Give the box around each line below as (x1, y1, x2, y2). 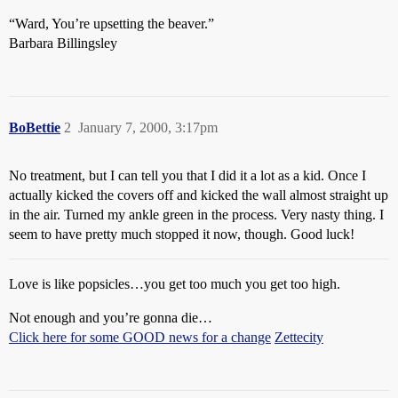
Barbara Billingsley (9, 36, 117, 51)
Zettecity (275, 330, 323, 345)
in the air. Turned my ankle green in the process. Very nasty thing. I (9, 207, 384, 222)
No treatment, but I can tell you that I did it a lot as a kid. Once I (9, 168, 366, 183)
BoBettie (9, 120, 60, 135)
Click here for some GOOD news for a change (9, 330, 271, 345)
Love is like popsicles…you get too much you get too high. (9, 276, 340, 291)
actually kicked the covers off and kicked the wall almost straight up (9, 187, 388, 203)
